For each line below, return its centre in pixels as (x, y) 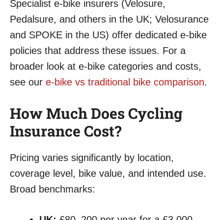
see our (28, 82)
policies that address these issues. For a (98, 51)
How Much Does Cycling (96, 113)
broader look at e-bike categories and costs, (106, 67)
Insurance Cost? (66, 131)
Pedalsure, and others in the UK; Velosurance (109, 19)
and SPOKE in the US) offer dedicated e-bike (108, 35)
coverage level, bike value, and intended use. (108, 174)
